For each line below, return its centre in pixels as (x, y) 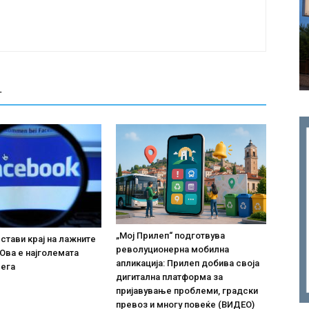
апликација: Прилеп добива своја (188, 263)
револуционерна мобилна (172, 249)
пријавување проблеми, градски (187, 290)
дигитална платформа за (169, 277)
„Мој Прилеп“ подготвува (170, 235)
